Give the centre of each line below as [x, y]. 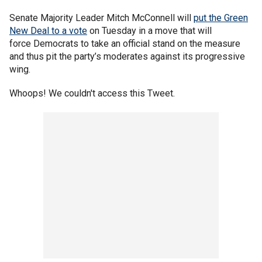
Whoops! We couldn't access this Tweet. [92, 93]
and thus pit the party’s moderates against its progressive [127, 56]
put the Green [221, 18]
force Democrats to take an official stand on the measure [125, 44]
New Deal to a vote [48, 31]
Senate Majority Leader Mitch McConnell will [101, 18]
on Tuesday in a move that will [149, 31]
